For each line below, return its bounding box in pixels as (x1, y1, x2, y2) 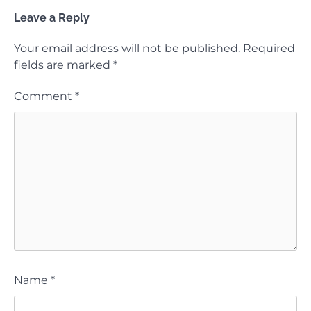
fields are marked (14, 58, 113, 72)
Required (243, 41, 295, 55)
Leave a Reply (14, 10, 90, 24)
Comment (14, 89, 75, 103)
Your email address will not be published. (14, 41, 240, 55)
